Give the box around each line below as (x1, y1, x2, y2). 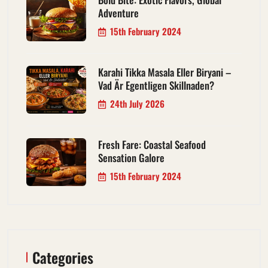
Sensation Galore (98, 150, 165, 165)
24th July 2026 (110, 96, 165, 110)
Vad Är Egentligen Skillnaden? (98, 77, 214, 93)
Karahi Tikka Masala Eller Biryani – (98, 64, 231, 80)
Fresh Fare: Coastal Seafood (98, 136, 206, 152)
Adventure (98, 5, 139, 20)
